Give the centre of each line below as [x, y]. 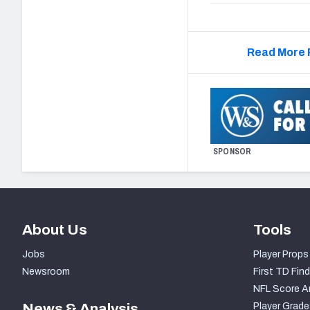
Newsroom [46, 272]
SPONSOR [232, 151]
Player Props [281, 255]
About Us [55, 230]
